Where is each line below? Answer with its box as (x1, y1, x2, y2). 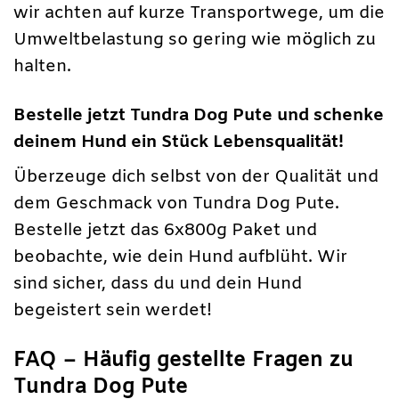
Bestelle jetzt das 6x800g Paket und (13, 219, 317, 243)
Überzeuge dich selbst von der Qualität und (13, 166, 379, 190)
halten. (13, 54, 71, 78)
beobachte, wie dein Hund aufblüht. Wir (13, 246, 347, 270)
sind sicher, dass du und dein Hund (13, 273, 302, 297)
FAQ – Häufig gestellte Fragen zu (13, 346, 354, 374)
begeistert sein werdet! (13, 299, 212, 323)
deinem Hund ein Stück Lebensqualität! (13, 130, 344, 154)
